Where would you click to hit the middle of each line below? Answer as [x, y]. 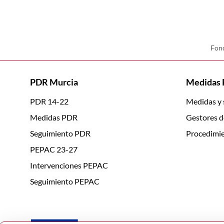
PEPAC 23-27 [54, 149]
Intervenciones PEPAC [69, 165]
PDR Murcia [54, 82]
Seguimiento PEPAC [65, 181]
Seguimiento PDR [60, 133]
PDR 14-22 [49, 101]
